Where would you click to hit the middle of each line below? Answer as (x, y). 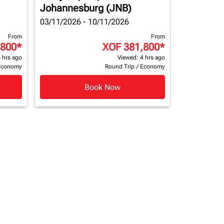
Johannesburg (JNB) (86, 8)
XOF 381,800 (131, 47)
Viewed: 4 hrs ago (141, 57)
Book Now (102, 87)
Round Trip (120, 66)
